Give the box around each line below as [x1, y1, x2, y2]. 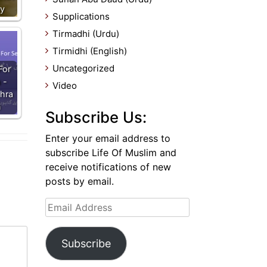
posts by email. [45, 175, 114, 187]
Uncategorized [52, 63, 114, 74]
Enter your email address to [45, 132, 170, 144]
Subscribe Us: [45, 108, 147, 126]
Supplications [52, 11, 110, 22]
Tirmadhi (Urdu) [52, 28, 119, 39]
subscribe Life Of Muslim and [45, 147, 176, 159]
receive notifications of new [45, 161, 171, 173]
